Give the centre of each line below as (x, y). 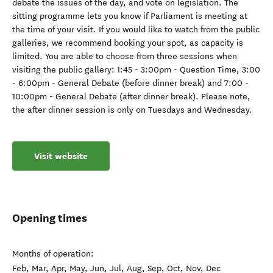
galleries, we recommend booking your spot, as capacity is (128, 43)
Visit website (61, 156)
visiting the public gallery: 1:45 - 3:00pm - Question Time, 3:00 (136, 70)
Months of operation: (53, 254)
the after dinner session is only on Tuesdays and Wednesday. (132, 110)
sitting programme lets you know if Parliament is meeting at (130, 16)
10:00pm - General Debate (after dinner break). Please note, (131, 97)
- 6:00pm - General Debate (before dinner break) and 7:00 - (130, 83)
